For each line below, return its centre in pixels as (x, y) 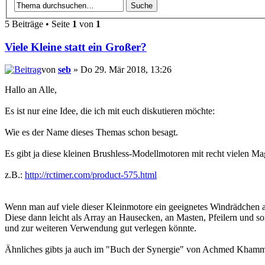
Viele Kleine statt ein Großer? (76, 47)
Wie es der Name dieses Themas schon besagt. (91, 132)
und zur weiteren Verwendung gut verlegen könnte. (101, 228)
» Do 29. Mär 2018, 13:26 (121, 70)
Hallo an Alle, (31, 90)
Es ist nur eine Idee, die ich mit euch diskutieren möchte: (110, 111)
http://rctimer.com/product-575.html (91, 175)
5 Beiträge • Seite (38, 24)
